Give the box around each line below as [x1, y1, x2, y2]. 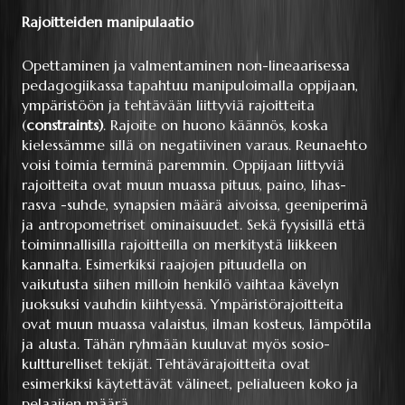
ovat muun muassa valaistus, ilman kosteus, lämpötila [22, 315, 372, 334]
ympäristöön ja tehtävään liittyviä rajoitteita [22, 96, 315, 115]
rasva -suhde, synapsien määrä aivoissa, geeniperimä [22, 195, 368, 214]
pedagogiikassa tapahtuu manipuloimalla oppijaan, [22, 76, 358, 95]
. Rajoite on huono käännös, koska [103, 116, 328, 135]
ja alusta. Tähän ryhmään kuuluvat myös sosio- [22, 334, 330, 353]
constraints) [26, 116, 103, 135]
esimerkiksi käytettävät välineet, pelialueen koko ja [22, 374, 358, 393]
